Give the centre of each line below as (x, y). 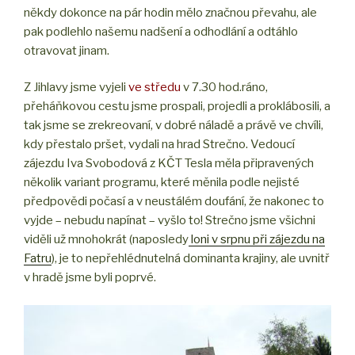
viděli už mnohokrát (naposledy (106, 240)
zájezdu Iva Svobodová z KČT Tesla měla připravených (169, 164)
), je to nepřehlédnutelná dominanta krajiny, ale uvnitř (191, 259)
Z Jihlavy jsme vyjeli (76, 88)
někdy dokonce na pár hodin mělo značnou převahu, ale (170, 12)
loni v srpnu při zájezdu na (257, 240)
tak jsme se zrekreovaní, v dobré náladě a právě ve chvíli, (174, 126)
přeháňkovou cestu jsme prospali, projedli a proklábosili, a (177, 107)
